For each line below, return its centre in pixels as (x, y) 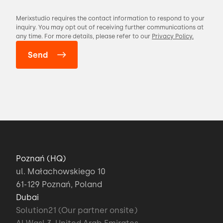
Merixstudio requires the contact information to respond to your (110, 18)
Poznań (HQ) (41, 159)
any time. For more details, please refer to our (84, 36)
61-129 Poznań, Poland (59, 184)
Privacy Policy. (173, 36)
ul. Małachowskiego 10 (61, 171)
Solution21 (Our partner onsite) (77, 210)
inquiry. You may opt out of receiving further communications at (110, 27)
